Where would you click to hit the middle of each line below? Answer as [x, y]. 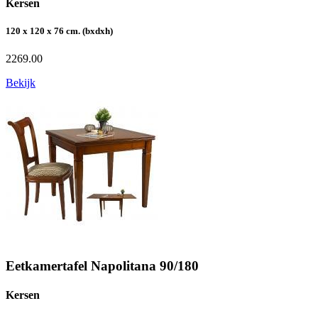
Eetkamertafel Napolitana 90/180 [102, 265]
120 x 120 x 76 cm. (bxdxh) [59, 31]
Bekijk [21, 82]
